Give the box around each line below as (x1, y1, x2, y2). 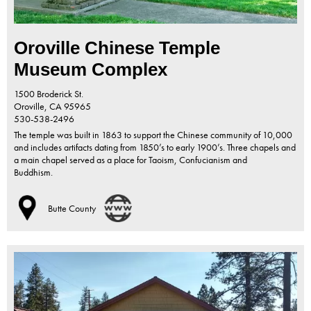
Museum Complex (14, 59, 167, 81)
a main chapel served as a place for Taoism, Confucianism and (14, 153, 247, 167)
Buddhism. (14, 166, 63, 179)
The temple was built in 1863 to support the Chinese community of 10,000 (14, 128, 292, 142)
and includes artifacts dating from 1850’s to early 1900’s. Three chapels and (14, 141, 296, 154)
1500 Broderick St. (14, 87, 83, 101)
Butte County (48, 202, 96, 215)
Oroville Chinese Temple (14, 37, 220, 59)
